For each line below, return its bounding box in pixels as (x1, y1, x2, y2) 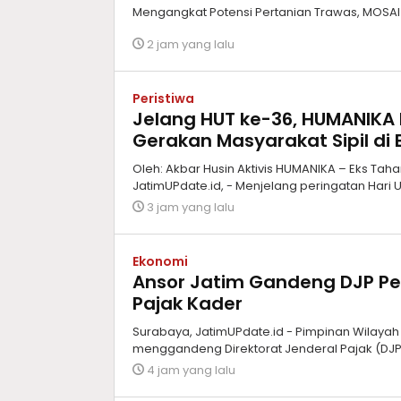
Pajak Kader (132, 290, 243, 316)
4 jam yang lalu (147, 361, 235, 379)
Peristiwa (132, 89, 194, 107)
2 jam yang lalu (147, 35, 235, 53)
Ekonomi (132, 252, 188, 270)
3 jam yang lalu (147, 198, 235, 216)
